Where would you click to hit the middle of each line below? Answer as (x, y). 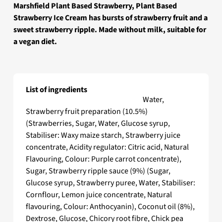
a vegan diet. (35, 42)
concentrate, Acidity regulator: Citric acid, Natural (107, 147)
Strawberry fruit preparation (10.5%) (86, 112)
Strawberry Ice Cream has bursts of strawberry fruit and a (110, 18)
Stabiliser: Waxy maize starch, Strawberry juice (103, 136)
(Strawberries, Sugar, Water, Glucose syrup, (98, 124)
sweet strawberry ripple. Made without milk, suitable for (110, 30)
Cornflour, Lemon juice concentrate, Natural (99, 195)
